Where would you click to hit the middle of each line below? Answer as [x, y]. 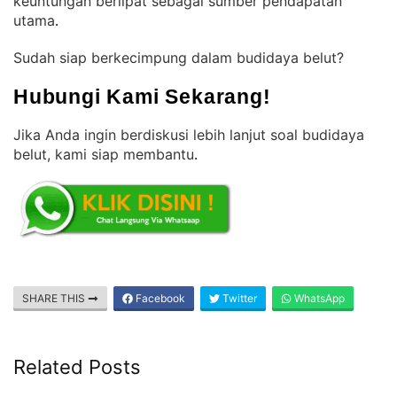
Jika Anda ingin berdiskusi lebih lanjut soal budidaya [189, 135]
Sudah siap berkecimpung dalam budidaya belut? [181, 58]
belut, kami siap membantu [104, 154]
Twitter [238, 298]
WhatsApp [318, 298]
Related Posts [77, 367]
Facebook [159, 298]
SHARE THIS [55, 298]
